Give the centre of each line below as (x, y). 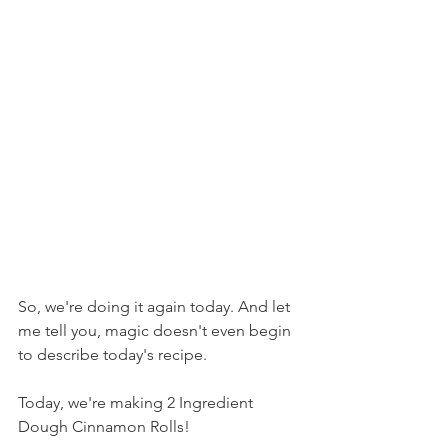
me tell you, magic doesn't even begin (156, 330)
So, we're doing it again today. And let (156, 306)
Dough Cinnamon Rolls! (104, 426)
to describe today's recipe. (112, 354)
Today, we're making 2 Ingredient (137, 402)
